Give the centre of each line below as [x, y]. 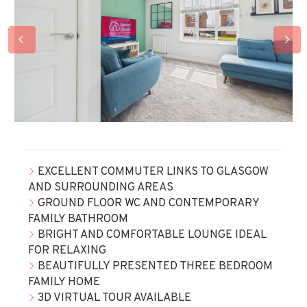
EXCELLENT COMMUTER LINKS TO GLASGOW [152, 172]
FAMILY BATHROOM [78, 219]
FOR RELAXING [67, 251]
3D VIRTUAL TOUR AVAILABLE [113, 298]
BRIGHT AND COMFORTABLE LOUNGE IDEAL [151, 235]
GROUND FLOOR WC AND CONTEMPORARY [147, 204]
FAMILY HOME [64, 282]
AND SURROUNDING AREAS [101, 188]
